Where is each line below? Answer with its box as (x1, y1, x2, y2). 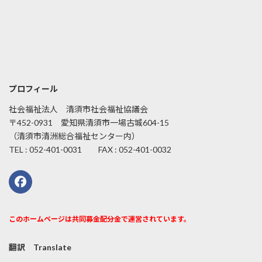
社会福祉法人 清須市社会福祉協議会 (9, 104, 148, 115)
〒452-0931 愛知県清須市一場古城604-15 (9, 118, 169, 128)
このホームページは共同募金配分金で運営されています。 (9, 214, 191, 223)
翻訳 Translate (9, 242, 71, 252)
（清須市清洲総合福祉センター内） (9, 131, 140, 142)
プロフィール (9, 84, 58, 94)
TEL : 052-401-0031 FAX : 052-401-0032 (9, 144, 171, 155)
